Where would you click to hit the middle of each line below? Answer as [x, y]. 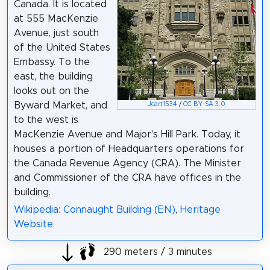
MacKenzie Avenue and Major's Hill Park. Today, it [127, 135]
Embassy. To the [52, 62]
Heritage [200, 210]
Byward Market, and [60, 106]
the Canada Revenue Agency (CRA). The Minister [127, 164]
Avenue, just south [56, 33]
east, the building [53, 77]
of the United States [62, 48]
